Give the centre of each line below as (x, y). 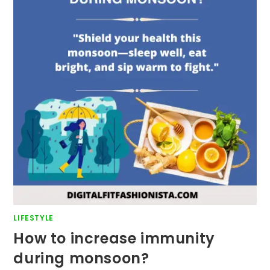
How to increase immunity (114, 238)
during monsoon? (81, 258)
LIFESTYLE (33, 218)
